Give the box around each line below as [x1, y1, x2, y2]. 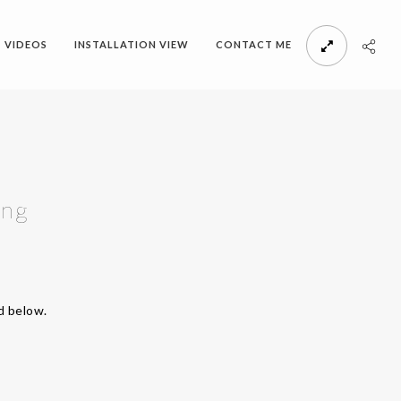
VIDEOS [4, 38, 47, 50]
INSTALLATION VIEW [74, 38, 189, 50]
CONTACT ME [216, 38, 292, 50]
